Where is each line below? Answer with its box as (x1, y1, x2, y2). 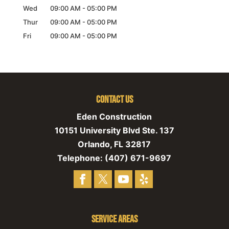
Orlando (78, 139, 110, 149)
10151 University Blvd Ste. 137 (54, 125, 174, 135)
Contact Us (96, 93, 133, 106)
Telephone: (57, 152, 105, 163)
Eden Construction (77, 111, 152, 122)
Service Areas (91, 213, 138, 225)
